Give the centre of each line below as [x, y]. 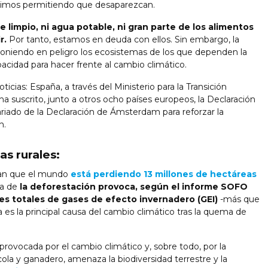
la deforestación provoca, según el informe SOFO [133, 186]
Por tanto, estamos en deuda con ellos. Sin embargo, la [123, 39]
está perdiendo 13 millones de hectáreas [164, 174]
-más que [239, 199]
